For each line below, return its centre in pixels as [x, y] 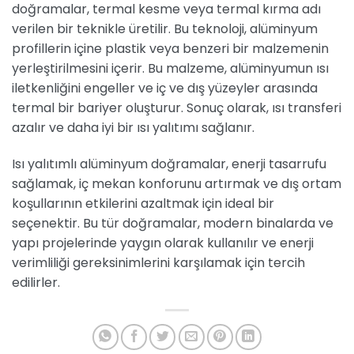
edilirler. [36, 283]
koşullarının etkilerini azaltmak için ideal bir [143, 204]
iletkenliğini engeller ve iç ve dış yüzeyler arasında [165, 88]
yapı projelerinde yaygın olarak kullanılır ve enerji [163, 243]
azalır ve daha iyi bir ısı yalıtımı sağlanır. [133, 128]
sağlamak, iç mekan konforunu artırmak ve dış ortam [177, 184]
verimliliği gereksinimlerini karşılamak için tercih [158, 263]
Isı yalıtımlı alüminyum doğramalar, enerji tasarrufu [169, 164]
